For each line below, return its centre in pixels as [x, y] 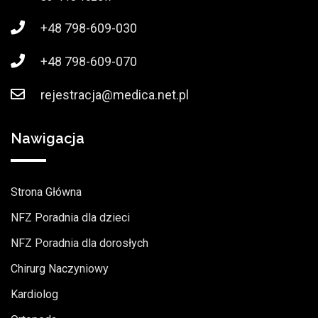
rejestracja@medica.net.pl [115, 95]
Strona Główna [46, 192]
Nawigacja [48, 139]
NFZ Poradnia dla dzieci [70, 218]
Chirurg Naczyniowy [60, 269]
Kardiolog [34, 295]
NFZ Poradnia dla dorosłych [79, 243]
